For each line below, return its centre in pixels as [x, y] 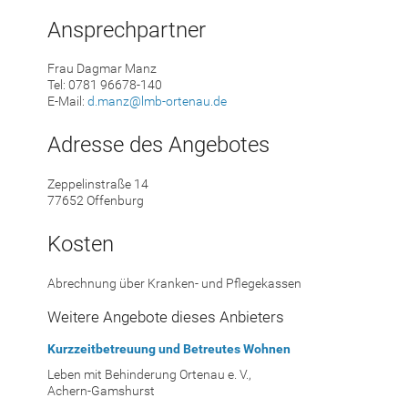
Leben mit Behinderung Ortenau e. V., [149, 374]
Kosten [81, 244]
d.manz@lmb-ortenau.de [157, 102]
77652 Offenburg [96, 201]
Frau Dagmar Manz [102, 69]
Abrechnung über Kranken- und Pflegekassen [174, 283]
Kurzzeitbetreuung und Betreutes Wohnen [169, 348]
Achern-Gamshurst [101, 391]
